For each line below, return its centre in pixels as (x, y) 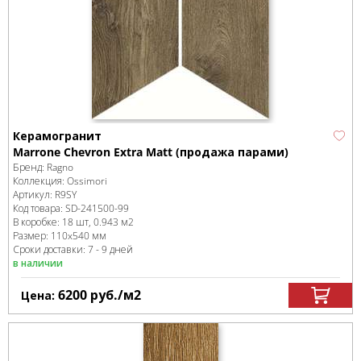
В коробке (35, 222)
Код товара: (39, 208)
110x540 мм (79, 236)
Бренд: (30, 167)
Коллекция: (40, 181)
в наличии (38, 263)
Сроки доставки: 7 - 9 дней (73, 249)
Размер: (32, 236)
